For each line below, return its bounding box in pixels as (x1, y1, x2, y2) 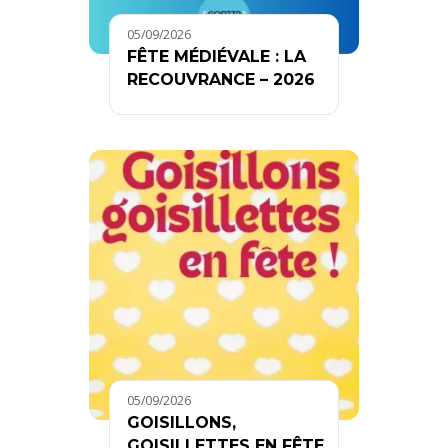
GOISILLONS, (127, 413, 236, 433)
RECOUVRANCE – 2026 (127, 70, 315, 90)
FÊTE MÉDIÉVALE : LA (127, 47, 306, 67)
